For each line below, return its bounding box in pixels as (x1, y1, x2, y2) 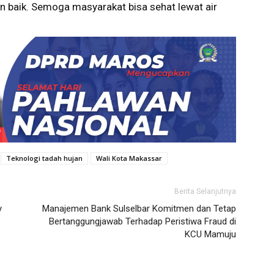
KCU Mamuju (185, 228, 236, 240)
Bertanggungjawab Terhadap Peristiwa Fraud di (49, 215, 236, 227)
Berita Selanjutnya (174, 187, 236, 196)
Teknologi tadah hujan (6, 153, 83, 163)
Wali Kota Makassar (96, 153, 162, 163)
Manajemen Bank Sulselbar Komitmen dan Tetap (42, 202, 236, 214)
